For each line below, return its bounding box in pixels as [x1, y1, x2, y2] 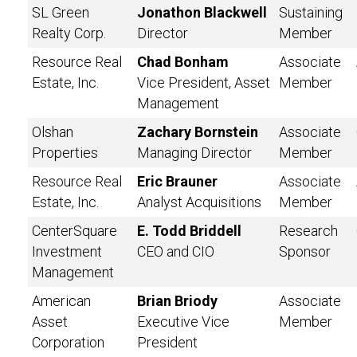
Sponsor [279, 243, 331, 260]
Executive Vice [137, 313, 229, 330]
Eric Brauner [137, 173, 218, 190]
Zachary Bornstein [137, 124, 258, 140]
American [32, 292, 91, 309]
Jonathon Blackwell [137, 4, 267, 21]
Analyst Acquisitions [137, 194, 261, 210]
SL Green [32, 4, 89, 21]
